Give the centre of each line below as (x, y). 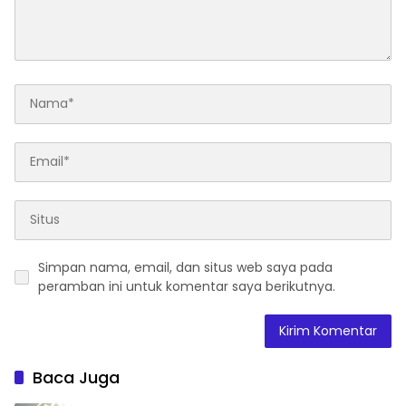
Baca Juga (76, 377)
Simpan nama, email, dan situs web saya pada (185, 267)
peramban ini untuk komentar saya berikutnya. (187, 286)
